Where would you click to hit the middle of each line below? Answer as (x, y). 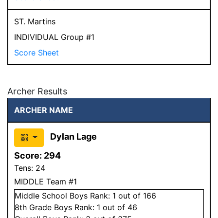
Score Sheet (36, 52)
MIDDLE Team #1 (45, 181)
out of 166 (136, 195)
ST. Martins (35, 21)
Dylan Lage (73, 136)
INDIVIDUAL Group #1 (54, 37)
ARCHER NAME (44, 110)
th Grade (37, 207)
